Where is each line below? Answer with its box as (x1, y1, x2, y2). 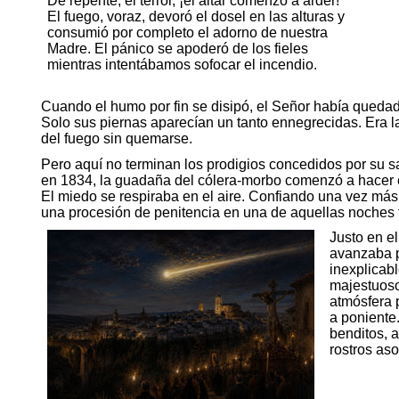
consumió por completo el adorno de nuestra (46, 24, 328, 40)
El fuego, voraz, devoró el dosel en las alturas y (46, 8, 345, 24)
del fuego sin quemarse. (40, 130, 192, 146)
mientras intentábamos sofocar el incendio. (46, 56, 317, 72)
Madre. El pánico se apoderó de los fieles (46, 40, 308, 56)
